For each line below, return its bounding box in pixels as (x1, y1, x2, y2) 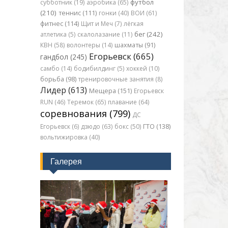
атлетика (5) (40, 30, 75, 39)
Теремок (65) (67, 98, 106, 106)
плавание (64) (107, 98, 149, 106)
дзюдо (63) (80, 122, 112, 131)
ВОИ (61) (130, 9, 157, 17)
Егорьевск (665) (89, 50, 154, 62)
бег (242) (134, 30, 163, 39)
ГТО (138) (142, 122, 170, 131)
